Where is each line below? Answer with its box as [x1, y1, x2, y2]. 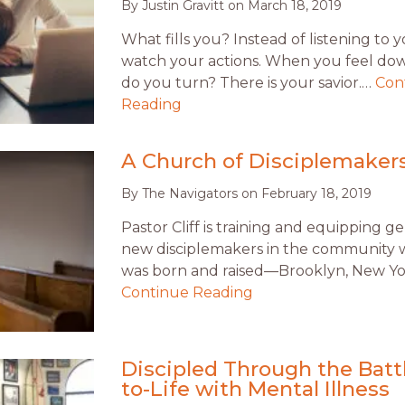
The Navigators [142, 185, 238, 202]
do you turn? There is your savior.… [121, 74, 375, 92]
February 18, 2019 [261, 185, 372, 202]
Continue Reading [121, 284, 253, 302]
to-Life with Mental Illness [121, 376, 390, 402]
